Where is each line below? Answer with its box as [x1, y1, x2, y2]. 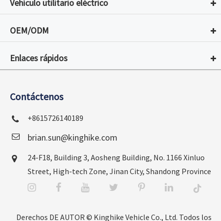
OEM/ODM [10, 25, 49, 37]
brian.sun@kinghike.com [27, 132, 117, 144]
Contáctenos [10, 90, 63, 103]
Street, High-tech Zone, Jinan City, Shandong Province [27, 166, 211, 177]
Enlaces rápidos [10, 52, 68, 64]
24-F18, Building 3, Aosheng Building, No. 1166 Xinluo [27, 152, 204, 163]
